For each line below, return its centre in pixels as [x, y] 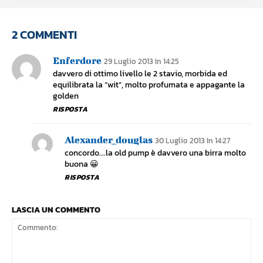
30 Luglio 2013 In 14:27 [193, 141]
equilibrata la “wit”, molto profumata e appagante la [149, 85]
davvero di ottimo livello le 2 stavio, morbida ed [140, 74]
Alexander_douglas [109, 140]
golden [66, 96]
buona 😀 [82, 164]
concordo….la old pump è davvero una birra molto [155, 153]
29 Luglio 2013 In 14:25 [141, 62]
